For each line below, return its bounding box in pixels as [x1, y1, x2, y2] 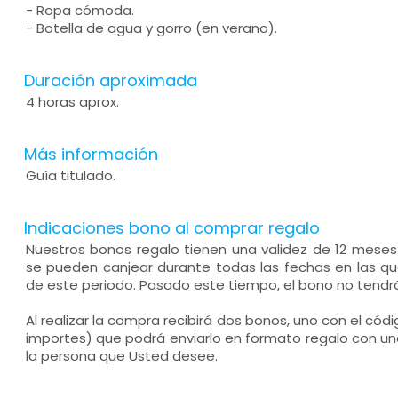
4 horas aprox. [25, 92, 119, 111]
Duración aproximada [23, 69, 197, 92]
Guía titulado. [25, 166, 115, 185]
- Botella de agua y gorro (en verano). [25, 19, 277, 37]
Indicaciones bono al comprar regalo [23, 217, 320, 239]
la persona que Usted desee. [25, 346, 218, 365]
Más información [23, 143, 158, 165]
